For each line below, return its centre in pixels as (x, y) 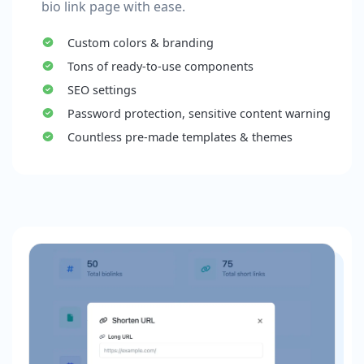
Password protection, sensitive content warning (199, 113)
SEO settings (102, 89)
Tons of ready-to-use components (160, 66)
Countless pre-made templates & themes (180, 136)
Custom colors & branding (140, 42)
